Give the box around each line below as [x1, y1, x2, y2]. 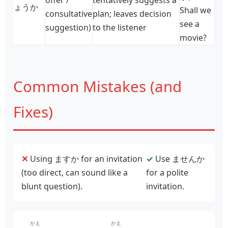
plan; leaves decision [93, 8, 172, 19]
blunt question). [21, 180, 82, 192]
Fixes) [13, 101, 53, 122]
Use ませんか [153, 153, 205, 164]
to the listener [93, 21, 147, 33]
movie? [180, 32, 207, 43]
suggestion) [45, 21, 91, 33]
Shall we [180, 4, 211, 16]
